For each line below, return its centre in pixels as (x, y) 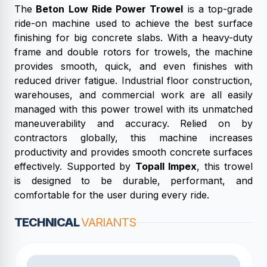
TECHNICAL (48, 222)
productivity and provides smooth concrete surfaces (133, 152)
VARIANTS (108, 222)
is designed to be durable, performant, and (133, 181)
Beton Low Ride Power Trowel (108, 9)
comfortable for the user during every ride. (112, 195)
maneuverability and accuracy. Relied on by (133, 123)
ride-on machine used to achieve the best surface (133, 23)
